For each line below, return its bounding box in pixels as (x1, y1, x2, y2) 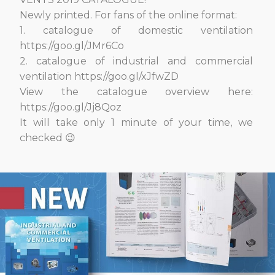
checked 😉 (20, 132, 76, 144)
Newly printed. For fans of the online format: (20, 9, 237, 21)
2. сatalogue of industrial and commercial (20, 55, 253, 67)
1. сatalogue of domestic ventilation (20, 25, 253, 36)
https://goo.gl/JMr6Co (20, 40, 124, 52)
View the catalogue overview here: (20, 86, 253, 98)
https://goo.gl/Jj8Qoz (20, 101, 122, 113)
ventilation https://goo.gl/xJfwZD (20, 71, 179, 82)
